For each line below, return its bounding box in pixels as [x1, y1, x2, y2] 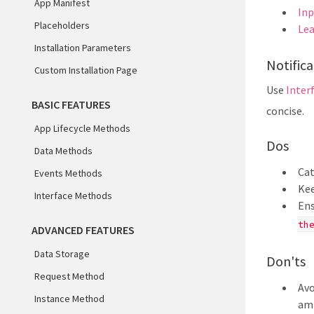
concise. [266, 104, 304, 118]
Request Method [34, 270, 104, 282]
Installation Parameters [34, 41, 131, 54]
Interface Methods [34, 189, 112, 202]
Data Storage [34, 247, 90, 260]
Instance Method [34, 292, 104, 305]
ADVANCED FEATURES [32, 223, 135, 237]
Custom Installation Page [34, 64, 137, 76]
